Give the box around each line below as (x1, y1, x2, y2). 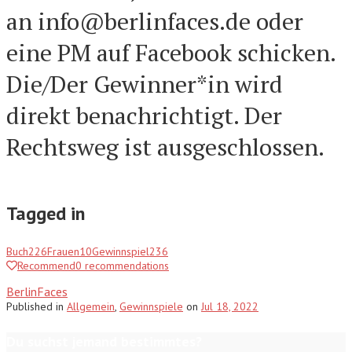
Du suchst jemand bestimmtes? (6, 332, 202, 350)
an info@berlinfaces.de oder (6, 5, 303, 37)
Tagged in (6, 200, 85, 225)
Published (6, 299, 53, 313)
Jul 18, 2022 (201, 299, 258, 313)
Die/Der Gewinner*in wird (6, 68, 283, 100)
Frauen (47, 244, 79, 258)
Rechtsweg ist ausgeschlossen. (6, 130, 324, 163)
